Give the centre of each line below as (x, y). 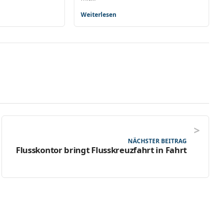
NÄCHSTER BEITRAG (157, 141)
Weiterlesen (99, 14)
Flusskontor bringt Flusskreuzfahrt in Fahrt (101, 150)
